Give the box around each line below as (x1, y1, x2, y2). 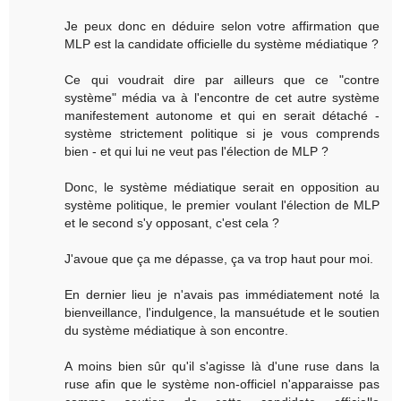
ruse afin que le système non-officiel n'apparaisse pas (64, 377, 380, 392)
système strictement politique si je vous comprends (64, 126, 380, 141)
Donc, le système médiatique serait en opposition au (64, 180, 380, 195)
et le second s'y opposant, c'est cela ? (64, 216, 280, 231)
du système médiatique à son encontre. (64, 323, 289, 338)
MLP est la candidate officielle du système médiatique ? (64, 37, 380, 52)
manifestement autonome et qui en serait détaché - (64, 108, 380, 124)
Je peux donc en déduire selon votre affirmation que (64, 19, 380, 34)
